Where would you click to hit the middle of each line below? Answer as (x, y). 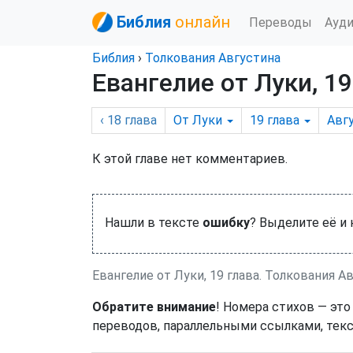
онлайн (203, 22)
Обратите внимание (154, 307)
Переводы (281, 22)
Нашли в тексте (154, 223)
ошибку (226, 223)
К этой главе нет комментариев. (190, 159)
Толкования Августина (213, 58)
